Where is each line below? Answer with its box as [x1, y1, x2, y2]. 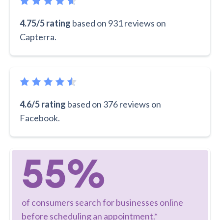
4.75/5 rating [20, 18, 71, 29]
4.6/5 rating [20, 99, 66, 110]
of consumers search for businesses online [22, 197, 183, 208]
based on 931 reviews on [72, 18, 166, 29]
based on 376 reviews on [67, 99, 161, 110]
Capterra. [20, 31, 56, 43]
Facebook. [20, 112, 60, 124]
